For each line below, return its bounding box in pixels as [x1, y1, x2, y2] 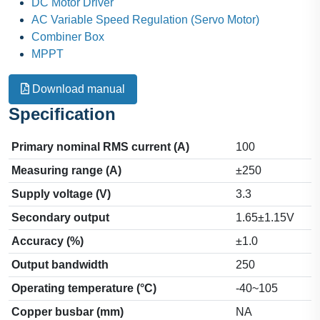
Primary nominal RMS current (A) [11, 141, 189, 154]
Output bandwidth [11, 259, 109, 271]
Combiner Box [31, 31, 104, 44]
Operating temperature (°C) [11, 282, 156, 295]
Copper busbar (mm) [11, 306, 124, 319]
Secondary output [11, 211, 109, 224]
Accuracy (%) [11, 235, 84, 248]
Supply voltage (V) [11, 188, 111, 201]
